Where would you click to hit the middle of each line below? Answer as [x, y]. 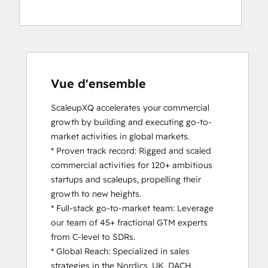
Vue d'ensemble [98, 83]
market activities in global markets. [120, 136]
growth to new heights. [96, 194]
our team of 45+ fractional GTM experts [129, 223]
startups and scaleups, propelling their [126, 179]
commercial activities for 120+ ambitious [132, 165]
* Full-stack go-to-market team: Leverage [132, 208]
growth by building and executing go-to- [131, 122]
